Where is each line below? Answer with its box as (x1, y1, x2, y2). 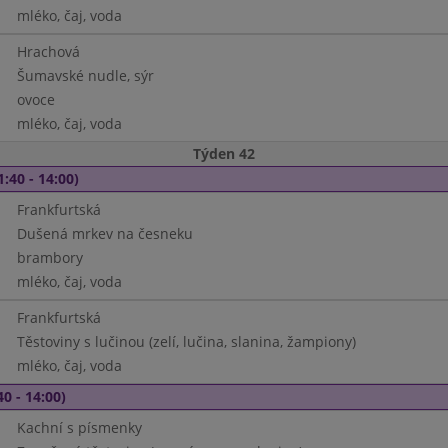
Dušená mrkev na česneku (16, 224, 193, 243)
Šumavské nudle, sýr (16, 66, 154, 85)
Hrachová (16, 42, 80, 61)
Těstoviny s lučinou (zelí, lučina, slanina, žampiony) (16, 332, 356, 351)
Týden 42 (193, 144, 255, 163)
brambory (16, 248, 83, 267)
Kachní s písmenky (16, 418, 142, 437)
